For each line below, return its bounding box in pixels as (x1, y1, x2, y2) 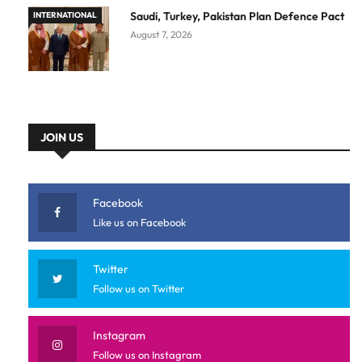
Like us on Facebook (93, 216, 186, 229)
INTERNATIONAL (33, 10, 97, 21)
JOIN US (40, 130, 83, 145)
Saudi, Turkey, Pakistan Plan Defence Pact (130, 9, 344, 24)
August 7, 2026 (130, 28, 192, 41)
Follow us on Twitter (93, 282, 184, 296)
